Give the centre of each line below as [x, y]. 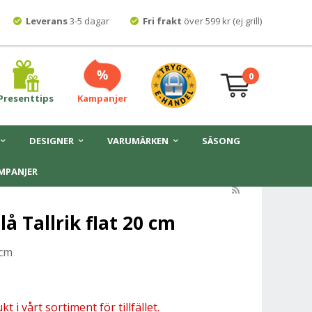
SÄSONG [221, 141]
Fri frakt [162, 21]
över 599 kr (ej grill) [222, 21]
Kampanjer [102, 98]
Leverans [48, 21]
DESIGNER [51, 141]
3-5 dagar [89, 21]
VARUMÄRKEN [138, 141]
